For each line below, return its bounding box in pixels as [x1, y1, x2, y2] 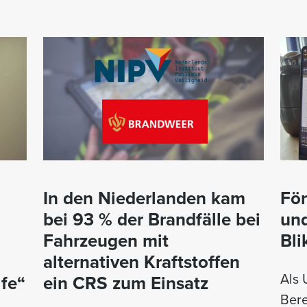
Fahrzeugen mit [43, 228, 169, 254]
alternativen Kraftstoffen [43, 249, 240, 275]
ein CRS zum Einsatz [43, 270, 208, 296]
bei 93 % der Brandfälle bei [43, 206, 260, 232]
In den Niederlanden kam [43, 185, 245, 211]
